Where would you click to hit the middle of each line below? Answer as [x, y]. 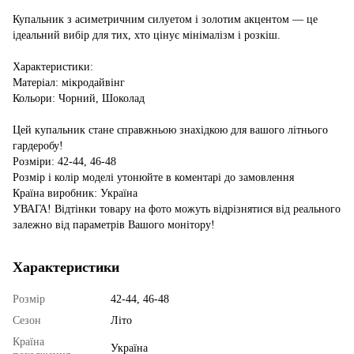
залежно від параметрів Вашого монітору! [114, 224]
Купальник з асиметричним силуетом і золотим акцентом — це [165, 19]
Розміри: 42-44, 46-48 [64, 161]
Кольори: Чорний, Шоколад [79, 98]
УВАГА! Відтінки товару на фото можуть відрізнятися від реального [177, 209]
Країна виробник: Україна [75, 193]
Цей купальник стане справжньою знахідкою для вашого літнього [170, 130]
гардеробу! [38, 145]
